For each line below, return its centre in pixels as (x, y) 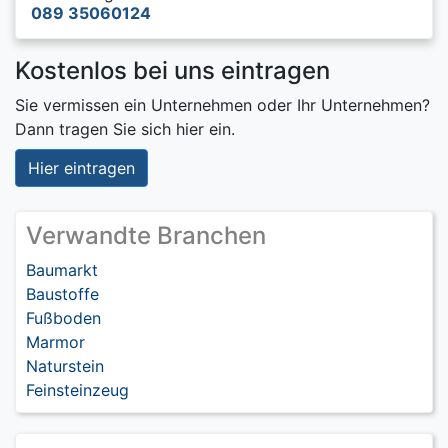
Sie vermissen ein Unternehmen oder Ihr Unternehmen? (222, 104)
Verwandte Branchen (146, 235)
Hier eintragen (81, 167)
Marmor (55, 341)
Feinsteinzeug (77, 389)
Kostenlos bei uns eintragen (172, 70)
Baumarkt (62, 269)
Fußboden (63, 317)
